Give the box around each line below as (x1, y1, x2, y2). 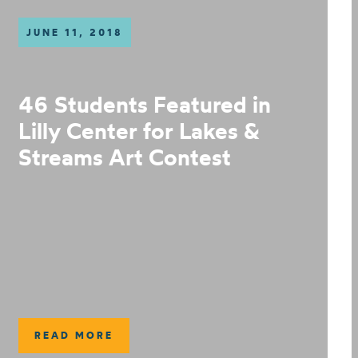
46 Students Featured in (18, 90, 271, 118)
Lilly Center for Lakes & (18, 117, 260, 145)
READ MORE (34, 329, 113, 341)
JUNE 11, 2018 (26, 26, 123, 38)
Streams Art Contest (18, 143, 231, 171)
